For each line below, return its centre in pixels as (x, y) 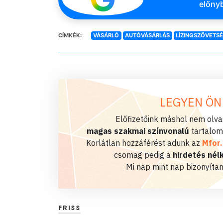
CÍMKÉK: (70, 36)
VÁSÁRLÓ (106, 36)
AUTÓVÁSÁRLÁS (148, 36)
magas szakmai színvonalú (138, 131)
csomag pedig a (143, 155)
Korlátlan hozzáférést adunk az (144, 143)
